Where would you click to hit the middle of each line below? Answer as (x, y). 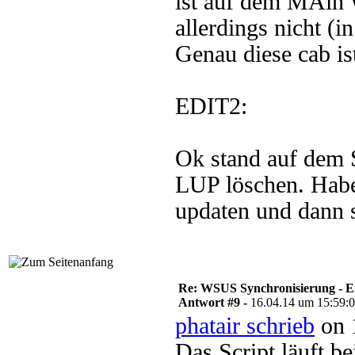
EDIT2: (211, 106)
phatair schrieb (245, 326)
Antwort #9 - (214, 302)
